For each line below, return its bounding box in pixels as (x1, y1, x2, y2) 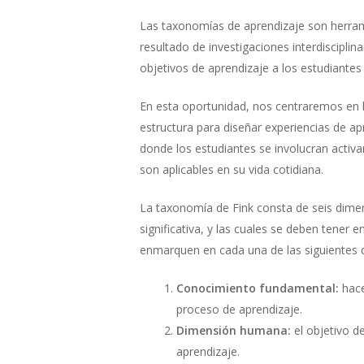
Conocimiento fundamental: (176, 280, 342, 296)
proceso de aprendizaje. (176, 301, 305, 317)
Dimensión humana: (176, 323, 291, 338)
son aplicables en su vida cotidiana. (140, 162, 327, 177)
